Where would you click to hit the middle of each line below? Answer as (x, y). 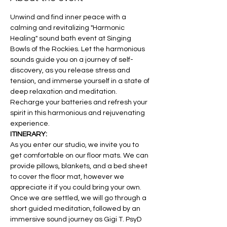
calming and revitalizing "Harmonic (68, 28)
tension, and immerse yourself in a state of (81, 81)
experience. (30, 124)
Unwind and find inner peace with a (69, 17)
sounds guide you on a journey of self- (72, 60)
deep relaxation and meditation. (64, 92)
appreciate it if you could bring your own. (77, 187)
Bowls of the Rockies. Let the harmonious (78, 49)
